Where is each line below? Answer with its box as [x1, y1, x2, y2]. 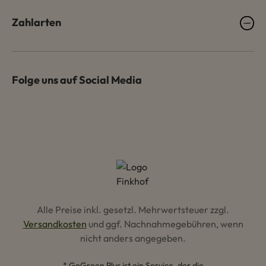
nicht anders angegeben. [80, 232, 186, 244]
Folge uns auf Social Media [12, 72, 142, 87]
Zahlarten [12, 15, 61, 29]
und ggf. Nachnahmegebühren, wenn [86, 217, 243, 230]
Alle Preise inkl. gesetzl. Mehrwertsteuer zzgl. [37, 203, 229, 216]
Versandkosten [23, 217, 87, 230]
